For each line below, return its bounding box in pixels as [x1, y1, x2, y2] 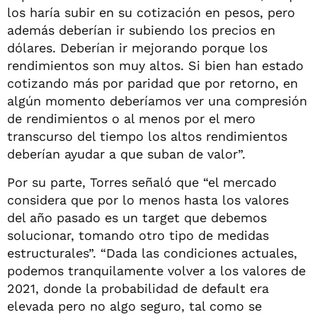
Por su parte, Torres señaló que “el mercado [7, 174, 277, 190]
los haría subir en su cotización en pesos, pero [7, 4, 295, 20]
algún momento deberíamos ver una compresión [7, 93, 307, 108]
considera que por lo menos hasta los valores [7, 192, 289, 207]
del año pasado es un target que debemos [7, 209, 267, 225]
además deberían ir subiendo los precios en [7, 22, 275, 38]
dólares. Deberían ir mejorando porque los [7, 40, 267, 55]
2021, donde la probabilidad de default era [7, 280, 269, 296]
